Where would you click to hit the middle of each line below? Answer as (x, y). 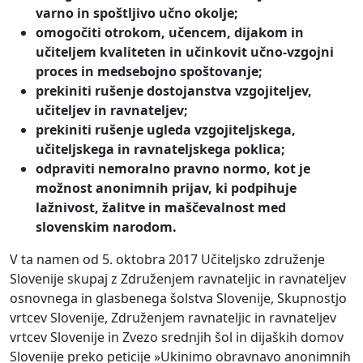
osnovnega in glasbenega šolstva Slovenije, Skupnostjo (178, 299)
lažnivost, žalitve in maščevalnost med (161, 208)
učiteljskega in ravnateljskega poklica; (160, 149)
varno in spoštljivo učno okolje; (137, 13)
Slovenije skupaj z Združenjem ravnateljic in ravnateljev (178, 279)
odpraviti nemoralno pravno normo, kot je (173, 169)
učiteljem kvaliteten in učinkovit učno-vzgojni (185, 52)
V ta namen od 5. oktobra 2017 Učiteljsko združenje (167, 260)
